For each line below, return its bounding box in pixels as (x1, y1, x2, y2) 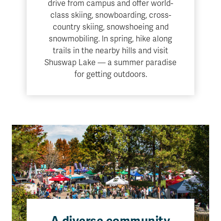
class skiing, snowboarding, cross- (50, 10, 171, 20)
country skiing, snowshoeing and (52, 22, 169, 32)
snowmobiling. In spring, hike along (49, 34, 172, 44)
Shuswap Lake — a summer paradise (44, 58, 177, 68)
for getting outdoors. (74, 70, 147, 79)
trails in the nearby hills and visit (53, 46, 168, 56)
